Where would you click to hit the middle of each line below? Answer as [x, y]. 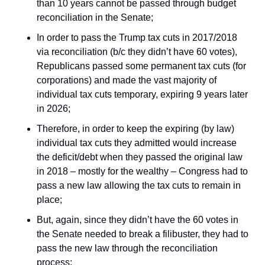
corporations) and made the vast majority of [127, 80]
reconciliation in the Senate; [95, 17]
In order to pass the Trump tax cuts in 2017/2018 [137, 38]
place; [49, 200]
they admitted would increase [175, 143]
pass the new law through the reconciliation [127, 248]
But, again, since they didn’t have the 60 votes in [138, 220]
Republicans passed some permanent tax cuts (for [141, 66]
